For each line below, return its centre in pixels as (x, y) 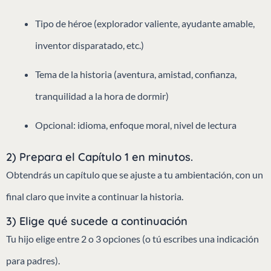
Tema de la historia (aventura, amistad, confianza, (136, 74)
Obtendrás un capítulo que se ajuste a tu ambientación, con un (135, 174)
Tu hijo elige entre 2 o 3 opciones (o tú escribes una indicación (132, 238)
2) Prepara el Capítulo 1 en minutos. (100, 157)
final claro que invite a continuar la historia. (95, 196)
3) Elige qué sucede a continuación (97, 221)
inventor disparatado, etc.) (90, 45)
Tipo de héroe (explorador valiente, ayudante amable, (145, 23)
